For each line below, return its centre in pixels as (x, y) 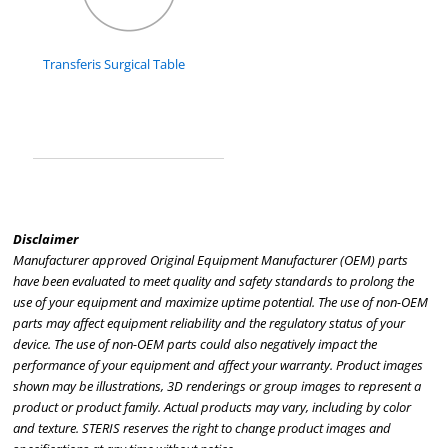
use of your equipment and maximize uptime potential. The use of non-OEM (221, 302)
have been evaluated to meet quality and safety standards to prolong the (214, 281)
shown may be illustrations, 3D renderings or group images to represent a (217, 386)
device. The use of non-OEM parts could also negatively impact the (195, 344)
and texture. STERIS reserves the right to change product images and (202, 428)
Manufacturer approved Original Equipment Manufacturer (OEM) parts (211, 260)
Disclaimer (46, 239)
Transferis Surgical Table (114, 64)
